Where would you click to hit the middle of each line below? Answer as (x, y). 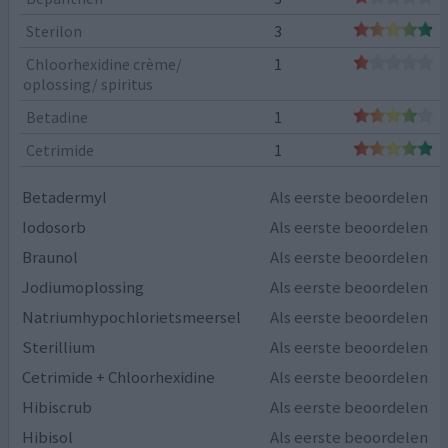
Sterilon (54, 30)
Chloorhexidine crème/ (104, 63)
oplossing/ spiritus (88, 83)
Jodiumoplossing (83, 286)
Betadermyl (65, 196)
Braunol (50, 256)
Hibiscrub (57, 406)
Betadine (57, 116)
